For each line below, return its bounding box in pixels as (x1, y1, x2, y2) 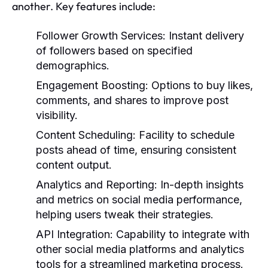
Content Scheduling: (36, 128, 136, 141)
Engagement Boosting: (36, 78, 148, 92)
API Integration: (36, 227, 113, 240)
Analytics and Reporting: (36, 178, 157, 191)
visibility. (36, 108, 78, 121)
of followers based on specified (36, 44, 193, 57)
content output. (36, 158, 112, 171)
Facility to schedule (136, 128, 234, 141)
